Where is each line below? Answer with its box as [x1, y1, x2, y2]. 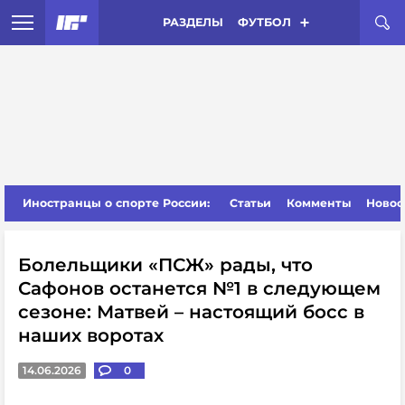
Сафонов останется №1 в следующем [18, 278, 381, 299]
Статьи [230, 196, 272, 210]
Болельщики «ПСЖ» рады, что [18, 254, 313, 276]
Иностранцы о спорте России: [23, 196, 210, 210]
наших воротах [18, 325, 164, 346]
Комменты [286, 196, 352, 210]
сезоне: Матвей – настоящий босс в [18, 301, 364, 323]
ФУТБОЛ [237, 15, 291, 29]
